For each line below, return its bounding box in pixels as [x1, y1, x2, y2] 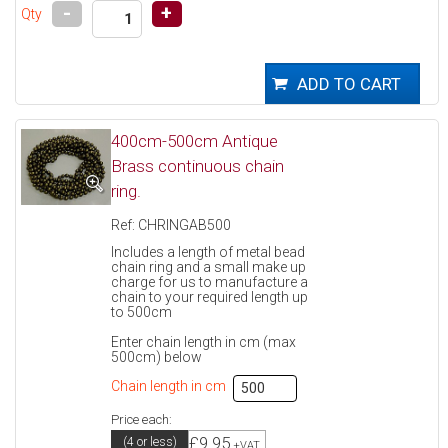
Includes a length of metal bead [111, 243, 306, 260]
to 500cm [111, 303, 173, 320]
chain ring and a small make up [111, 258, 307, 275]
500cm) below [111, 348, 203, 365]
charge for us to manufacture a [111, 273, 309, 290]
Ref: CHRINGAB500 [111, 216, 232, 233]
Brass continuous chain [111, 156, 285, 177]
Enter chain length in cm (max [111, 333, 297, 350]
